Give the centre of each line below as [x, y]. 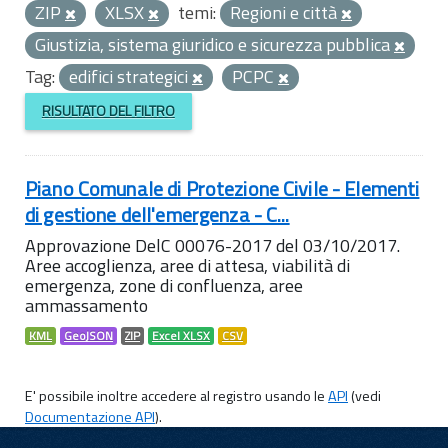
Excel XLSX [181, 335]
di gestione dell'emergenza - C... [157, 214]
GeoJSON [88, 335]
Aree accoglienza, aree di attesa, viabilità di [187, 265]
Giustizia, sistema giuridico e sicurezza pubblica [214, 44]
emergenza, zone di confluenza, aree [164, 285]
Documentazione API [90, 416]
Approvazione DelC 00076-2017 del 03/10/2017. [212, 245]
